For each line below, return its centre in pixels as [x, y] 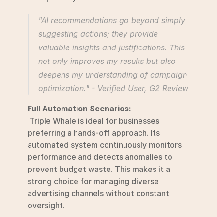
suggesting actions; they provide [98, 34]
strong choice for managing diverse [93, 181]
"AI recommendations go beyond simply [112, 20]
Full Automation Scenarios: [79, 108]
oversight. [46, 205]
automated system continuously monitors [105, 145]
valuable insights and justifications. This [111, 47]
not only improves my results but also [107, 61]
